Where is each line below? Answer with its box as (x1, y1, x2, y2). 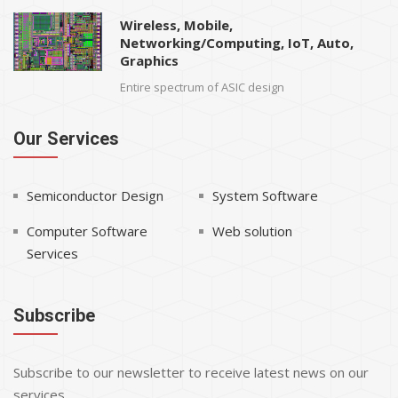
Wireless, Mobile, (120, 15, 233, 34)
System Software (212, 186, 318, 204)
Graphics (120, 51, 179, 69)
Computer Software (27, 221, 147, 240)
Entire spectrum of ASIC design (120, 78, 284, 95)
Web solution (212, 221, 292, 240)
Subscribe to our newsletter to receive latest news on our (13, 362, 369, 381)
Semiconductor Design (27, 186, 163, 204)
